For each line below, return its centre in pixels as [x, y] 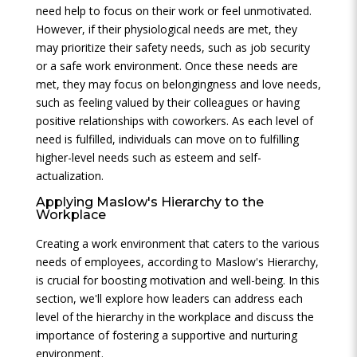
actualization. [69, 176]
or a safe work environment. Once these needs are [167, 66]
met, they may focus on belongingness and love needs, [178, 84]
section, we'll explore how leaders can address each [169, 298]
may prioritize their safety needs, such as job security [173, 47]
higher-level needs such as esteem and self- [148, 157]
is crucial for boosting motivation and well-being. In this [177, 280]
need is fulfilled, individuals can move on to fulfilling [167, 139]
